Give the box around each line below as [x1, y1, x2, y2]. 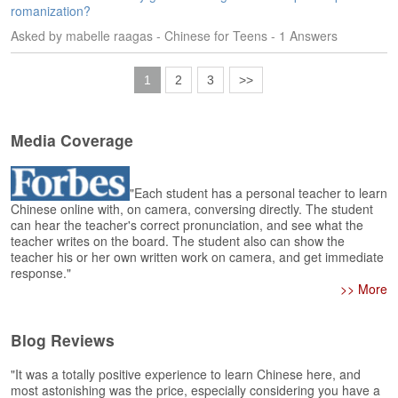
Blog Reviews [11, 329, 115, 351]
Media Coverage [11, 129, 133, 151]
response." [11, 264, 71, 282]
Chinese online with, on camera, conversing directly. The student [11, 200, 373, 218]
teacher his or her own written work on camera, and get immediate [11, 248, 384, 266]
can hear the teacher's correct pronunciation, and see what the [11, 216, 363, 234]
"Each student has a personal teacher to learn [130, 184, 387, 202]
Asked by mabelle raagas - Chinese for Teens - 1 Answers [11, 27, 338, 44]
